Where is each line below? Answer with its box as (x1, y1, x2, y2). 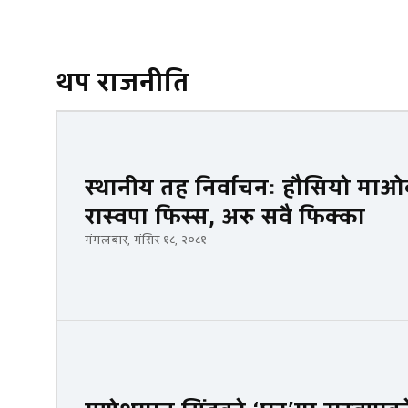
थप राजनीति (56, 65, 189, 101)
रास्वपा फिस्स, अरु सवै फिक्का (85, 201, 372, 232)
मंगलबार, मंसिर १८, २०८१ (85, 231, 207, 249)
